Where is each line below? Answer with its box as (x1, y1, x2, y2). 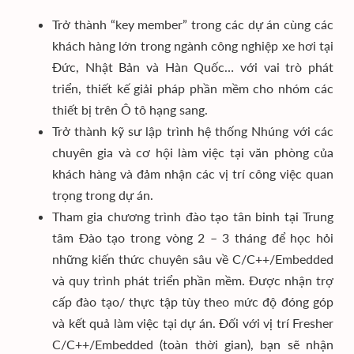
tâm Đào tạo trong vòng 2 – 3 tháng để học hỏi (52, 230, 333, 245)
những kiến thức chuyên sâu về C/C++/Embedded (52, 251, 333, 266)
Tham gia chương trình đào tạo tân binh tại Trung (52, 209, 333, 224)
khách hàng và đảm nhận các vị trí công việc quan (52, 166, 333, 181)
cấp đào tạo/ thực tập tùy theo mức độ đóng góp (52, 294, 333, 309)
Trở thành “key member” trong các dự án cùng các (52, 17, 333, 32)
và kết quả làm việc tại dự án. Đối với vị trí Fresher (52, 315, 333, 330)
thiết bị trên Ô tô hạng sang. (52, 102, 208, 117)
